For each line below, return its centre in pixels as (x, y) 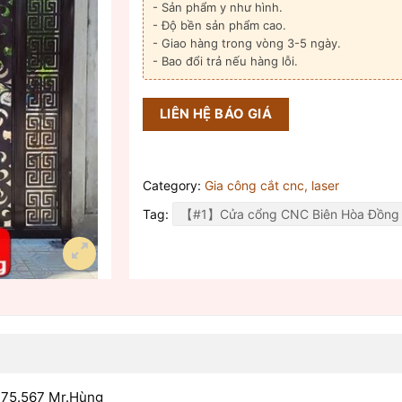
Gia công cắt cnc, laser (272, 185)
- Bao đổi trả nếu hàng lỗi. (225, 61)
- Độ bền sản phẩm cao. (219, 26)
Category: (174, 185)
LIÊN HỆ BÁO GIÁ (216, 114)
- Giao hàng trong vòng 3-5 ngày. (247, 44)
